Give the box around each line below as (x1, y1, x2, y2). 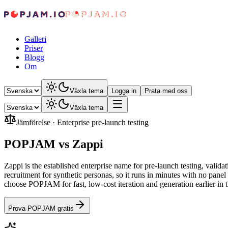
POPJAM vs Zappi (4, 137, 103, 151)
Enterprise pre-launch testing (57, 118, 149, 127)
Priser (24, 44, 43, 52)
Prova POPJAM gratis (8, 204, 74, 212)
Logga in (111, 87, 136, 95)
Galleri (24, 35, 46, 43)
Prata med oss (145, 87, 188, 95)
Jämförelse (16, 118, 50, 127)
